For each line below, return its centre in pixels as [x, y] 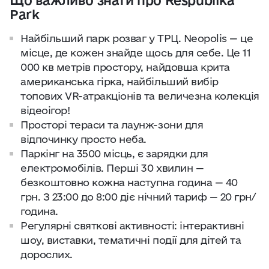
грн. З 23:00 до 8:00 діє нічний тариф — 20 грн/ [138, 197]
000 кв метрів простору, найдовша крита [125, 67]
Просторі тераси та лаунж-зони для [112, 125]
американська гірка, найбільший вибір [119, 81]
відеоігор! [45, 110]
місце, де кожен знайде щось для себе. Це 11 [136, 53]
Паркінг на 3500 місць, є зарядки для [114, 153]
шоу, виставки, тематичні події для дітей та [131, 240]
